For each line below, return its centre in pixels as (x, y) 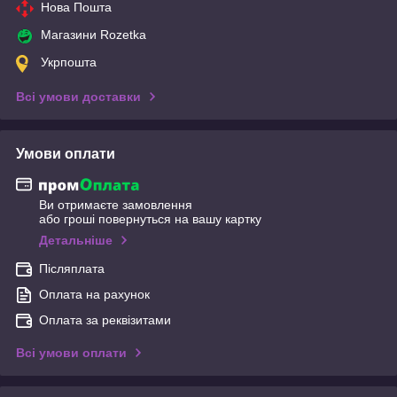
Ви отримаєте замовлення (116, 205)
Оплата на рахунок (94, 295)
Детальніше (76, 241)
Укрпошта (69, 62)
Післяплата (72, 269)
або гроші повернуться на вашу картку (150, 219)
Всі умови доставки (78, 96)
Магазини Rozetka (93, 34)
